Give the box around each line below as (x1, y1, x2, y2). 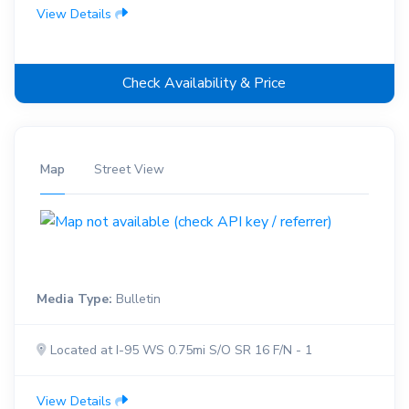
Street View (94, 161, 164, 179)
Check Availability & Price (122, 73, 287, 94)
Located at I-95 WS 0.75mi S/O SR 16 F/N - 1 (47, 341, 312, 360)
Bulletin (112, 290, 161, 309)
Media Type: (37, 290, 112, 309)
